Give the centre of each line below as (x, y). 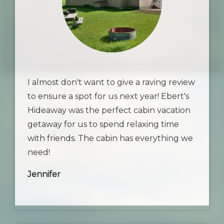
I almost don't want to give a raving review (111, 82)
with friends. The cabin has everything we (110, 138)
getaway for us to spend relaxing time (103, 124)
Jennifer (44, 174)
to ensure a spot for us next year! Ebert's (108, 96)
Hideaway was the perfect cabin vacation (109, 110)
